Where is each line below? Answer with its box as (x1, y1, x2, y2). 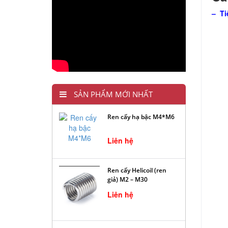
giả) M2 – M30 (107, 175, 148, 184)
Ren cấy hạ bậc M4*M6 (107, 112, 175, 121)
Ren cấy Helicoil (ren (107, 166, 166, 175)
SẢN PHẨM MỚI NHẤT (72, 89, 153, 99)
